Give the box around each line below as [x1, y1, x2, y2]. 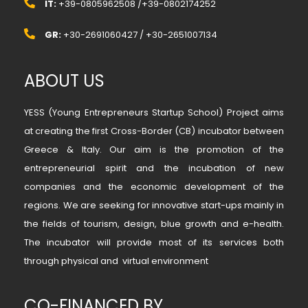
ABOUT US [24, 69, 104, 93]
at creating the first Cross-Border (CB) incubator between [24, 124, 284, 138]
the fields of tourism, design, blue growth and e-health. [24, 217, 284, 231]
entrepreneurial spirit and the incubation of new [24, 162, 284, 175]
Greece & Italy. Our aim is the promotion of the [24, 143, 284, 157]
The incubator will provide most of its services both [24, 236, 284, 250]
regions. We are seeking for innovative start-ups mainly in [24, 199, 284, 212]
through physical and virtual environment [24, 254, 208, 268]
